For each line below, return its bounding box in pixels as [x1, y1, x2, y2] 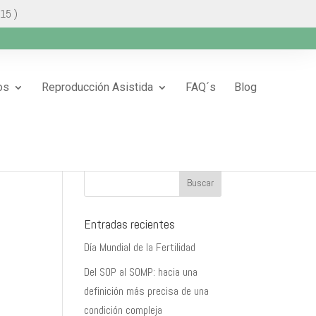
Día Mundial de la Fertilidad [84, 240, 196, 255]
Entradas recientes [84, 216, 176, 232]
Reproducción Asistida [42, 80, 153, 94]
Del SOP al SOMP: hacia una [84, 265, 198, 279]
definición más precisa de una [84, 284, 209, 298]
